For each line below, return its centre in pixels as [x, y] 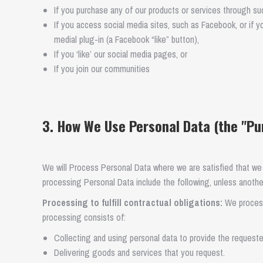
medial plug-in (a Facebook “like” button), [127, 39]
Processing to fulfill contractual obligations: [132, 203]
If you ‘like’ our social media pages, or [121, 54]
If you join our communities [102, 69]
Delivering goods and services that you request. [139, 252]
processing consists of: [84, 217]
